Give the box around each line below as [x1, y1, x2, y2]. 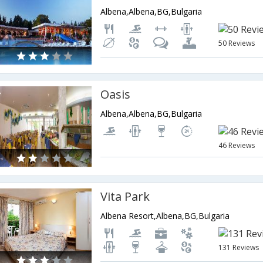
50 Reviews [218, 38, 255, 48]
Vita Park [100, 188, 150, 204]
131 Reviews [218, 242, 259, 252]
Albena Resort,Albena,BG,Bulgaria [100, 210, 230, 221]
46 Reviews [218, 140, 255, 150]
